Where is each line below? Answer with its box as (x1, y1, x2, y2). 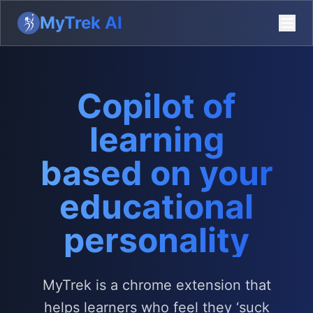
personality (64, 219, 249, 261)
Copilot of (77, 85, 236, 126)
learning (89, 119, 224, 160)
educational (59, 186, 254, 227)
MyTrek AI (40, 13, 122, 33)
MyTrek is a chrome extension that (42, 277, 271, 293)
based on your (40, 152, 273, 194)
